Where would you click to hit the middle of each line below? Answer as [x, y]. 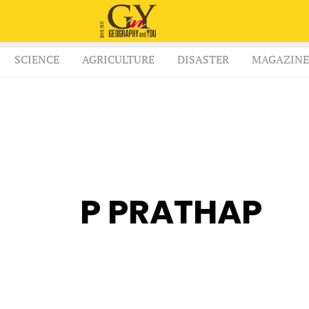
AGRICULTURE [118, 60]
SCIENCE [37, 60]
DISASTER [203, 60]
